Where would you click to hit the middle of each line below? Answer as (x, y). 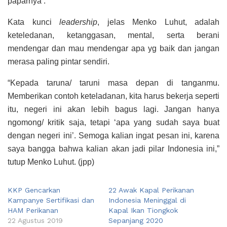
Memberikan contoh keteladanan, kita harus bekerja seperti (113, 96)
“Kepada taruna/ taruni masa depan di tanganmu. (113, 83)
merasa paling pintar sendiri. (59, 62)
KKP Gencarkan (34, 190)
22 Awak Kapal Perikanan (151, 190)
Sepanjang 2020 (136, 221)
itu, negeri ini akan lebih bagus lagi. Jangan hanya (113, 109)
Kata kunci (33, 22)
